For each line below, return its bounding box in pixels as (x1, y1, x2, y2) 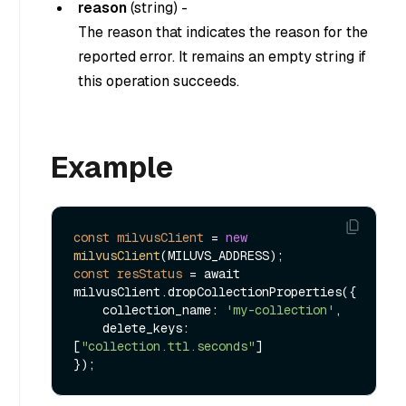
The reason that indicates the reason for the (78, 22, 368, 42)
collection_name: (102, 301, 226, 318)
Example (51, 148, 173, 186)
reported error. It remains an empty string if (78, 46, 366, 66)
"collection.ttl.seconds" (81, 337, 255, 354)
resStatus (117, 265, 182, 282)
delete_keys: (73, 319, 102, 336)
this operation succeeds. (78, 71, 239, 91)
